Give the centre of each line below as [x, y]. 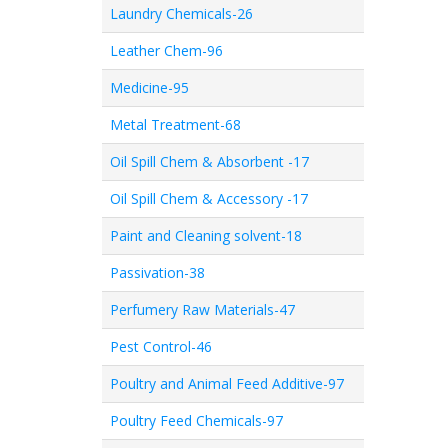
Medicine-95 [149, 87]
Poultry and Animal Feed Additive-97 [227, 383]
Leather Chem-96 [166, 50]
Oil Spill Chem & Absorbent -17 [209, 161]
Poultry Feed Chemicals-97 [196, 420]
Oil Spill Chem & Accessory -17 [209, 198]
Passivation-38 [157, 272]
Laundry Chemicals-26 [181, 13]
